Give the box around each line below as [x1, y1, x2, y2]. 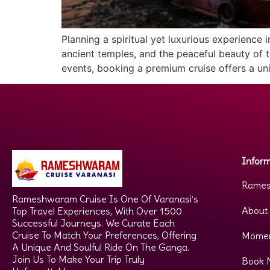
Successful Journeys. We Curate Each [12, 217, 175, 230]
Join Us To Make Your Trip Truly [12, 253, 145, 266]
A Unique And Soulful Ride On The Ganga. [12, 241, 189, 254]
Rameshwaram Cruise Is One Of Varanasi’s [12, 193, 198, 206]
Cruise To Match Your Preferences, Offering [12, 229, 196, 242]
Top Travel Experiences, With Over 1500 [12, 205, 182, 218]
